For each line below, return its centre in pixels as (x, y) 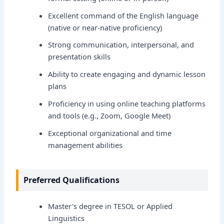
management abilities (85, 145)
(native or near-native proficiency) (105, 27)
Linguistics (66, 218)
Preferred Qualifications (72, 180)
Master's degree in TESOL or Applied (110, 206)
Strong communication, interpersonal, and (121, 45)
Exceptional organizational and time (110, 133)
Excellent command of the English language (123, 15)
